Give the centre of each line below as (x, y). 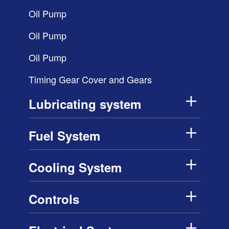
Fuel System (64, 135)
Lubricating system (85, 104)
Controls (54, 199)
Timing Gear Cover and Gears (90, 79)
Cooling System (75, 167)
